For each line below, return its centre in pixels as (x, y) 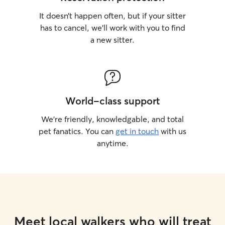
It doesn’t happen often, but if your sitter (113, 16)
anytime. (113, 143)
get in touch (137, 131)
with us (173, 131)
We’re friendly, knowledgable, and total (113, 119)
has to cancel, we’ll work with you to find (113, 28)
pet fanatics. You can (77, 131)
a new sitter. (113, 40)
